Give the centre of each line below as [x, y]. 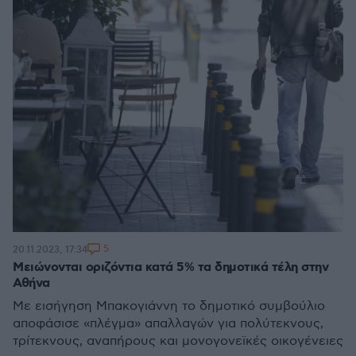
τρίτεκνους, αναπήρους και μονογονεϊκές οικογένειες [178, 341]
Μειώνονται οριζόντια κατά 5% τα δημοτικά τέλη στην [170, 267]
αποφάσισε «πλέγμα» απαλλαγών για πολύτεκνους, [168, 324]
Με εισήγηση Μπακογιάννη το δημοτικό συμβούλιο [169, 306]
